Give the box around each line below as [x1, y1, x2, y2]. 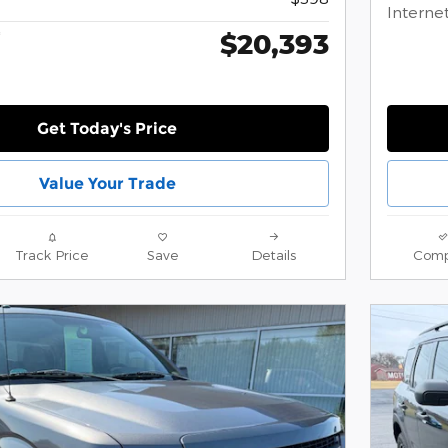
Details [251, 245, 296, 263]
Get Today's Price [37, 118, 177, 138]
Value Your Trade [38, 173, 176, 193]
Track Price [15, 245, 88, 263]
